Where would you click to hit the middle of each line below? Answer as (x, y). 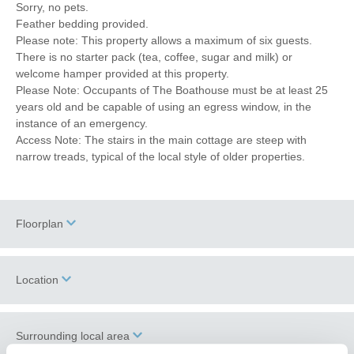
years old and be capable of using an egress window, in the (164, 106)
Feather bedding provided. (82, 23)
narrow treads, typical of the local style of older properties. (160, 156)
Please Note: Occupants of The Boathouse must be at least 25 (172, 90)
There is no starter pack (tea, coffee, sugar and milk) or (154, 56)
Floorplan (40, 223)
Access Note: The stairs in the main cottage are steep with (161, 139)
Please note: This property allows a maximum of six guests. (164, 40)
